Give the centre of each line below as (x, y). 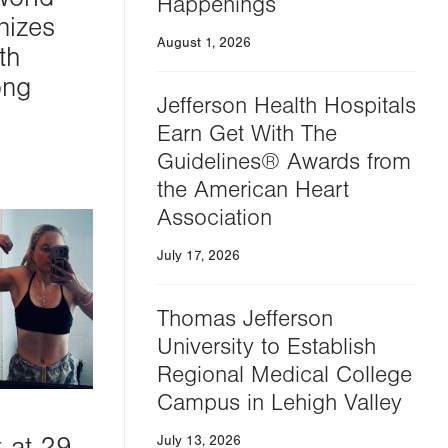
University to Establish (266, 347)
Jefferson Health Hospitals (286, 106)
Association (214, 218)
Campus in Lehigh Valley (279, 403)
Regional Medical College (284, 375)
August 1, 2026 (203, 43)
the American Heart (252, 190)
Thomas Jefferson (244, 319)
